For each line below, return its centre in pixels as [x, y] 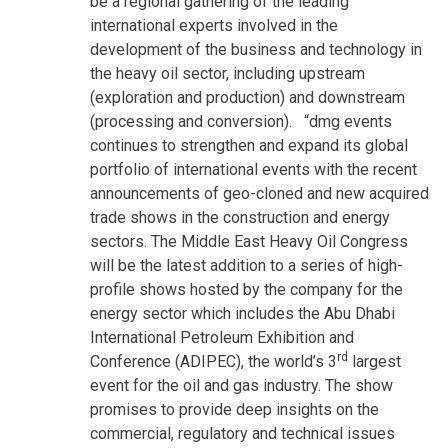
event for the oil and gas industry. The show [241, 385]
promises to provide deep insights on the [234, 409]
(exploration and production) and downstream [247, 97]
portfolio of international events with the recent [253, 169]
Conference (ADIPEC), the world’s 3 [213, 361]
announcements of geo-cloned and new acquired [259, 193]
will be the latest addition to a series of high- [246, 265]
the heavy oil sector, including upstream [227, 73]
